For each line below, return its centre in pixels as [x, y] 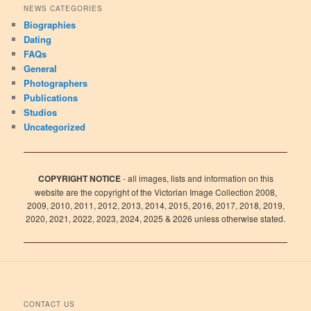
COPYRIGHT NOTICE [79, 178]
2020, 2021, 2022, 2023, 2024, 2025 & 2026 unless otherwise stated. [155, 218]
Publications [51, 98]
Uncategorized [55, 127]
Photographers [56, 83]
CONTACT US [50, 304]
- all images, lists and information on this [197, 178]
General [41, 69]
